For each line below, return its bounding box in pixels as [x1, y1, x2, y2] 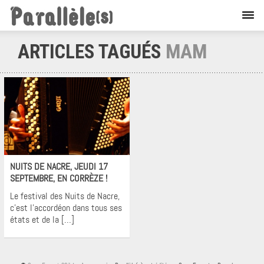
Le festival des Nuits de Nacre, [10, 189, 120, 202]
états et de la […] [10, 213, 74, 226]
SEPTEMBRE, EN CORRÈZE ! [10, 171, 107, 184]
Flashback [52, 143, 83, 154]
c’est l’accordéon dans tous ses [10, 201, 122, 214]
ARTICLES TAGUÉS [18, 40, 166, 63]
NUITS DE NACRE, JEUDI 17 [10, 160, 108, 173]
